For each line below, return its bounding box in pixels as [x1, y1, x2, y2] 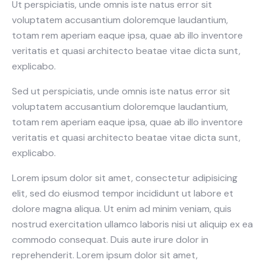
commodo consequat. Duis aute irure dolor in [12, 233, 208, 246]
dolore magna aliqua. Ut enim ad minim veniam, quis [12, 202, 232, 215]
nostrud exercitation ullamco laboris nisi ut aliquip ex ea [12, 217, 253, 230]
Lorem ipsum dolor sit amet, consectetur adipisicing [12, 171, 237, 184]
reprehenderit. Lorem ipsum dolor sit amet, [12, 248, 198, 261]
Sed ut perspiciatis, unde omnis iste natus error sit [12, 84, 230, 97]
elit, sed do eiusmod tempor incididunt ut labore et [12, 186, 233, 199]
